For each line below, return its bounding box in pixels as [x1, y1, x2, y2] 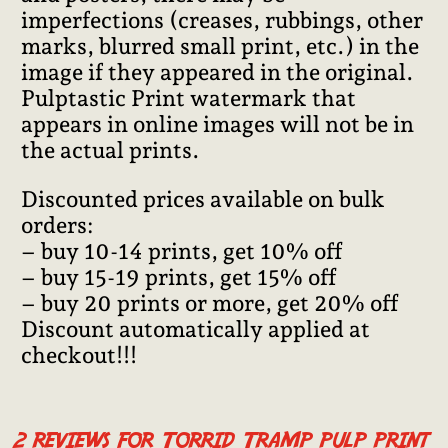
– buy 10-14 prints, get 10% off [21, 237, 344, 264]
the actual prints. [21, 137, 201, 164]
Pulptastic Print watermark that [21, 85, 357, 112]
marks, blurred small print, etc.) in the [21, 33, 420, 60]
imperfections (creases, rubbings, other [21, 7, 424, 34]
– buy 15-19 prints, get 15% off [21, 263, 338, 290]
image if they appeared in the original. [21, 59, 415, 86]
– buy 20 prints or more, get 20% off [21, 289, 400, 316]
